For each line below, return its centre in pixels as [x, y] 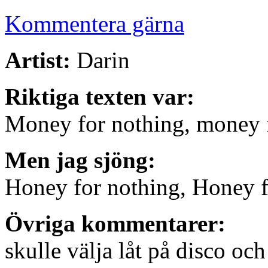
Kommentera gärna [95, 23]
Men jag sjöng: [80, 160]
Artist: [38, 60]
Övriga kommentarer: [115, 223]
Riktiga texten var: [100, 96]
